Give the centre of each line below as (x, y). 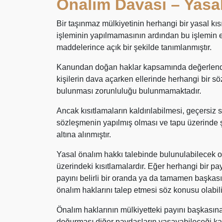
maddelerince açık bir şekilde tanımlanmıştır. (134, 47)
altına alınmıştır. (84, 135)
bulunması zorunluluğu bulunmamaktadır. (129, 91)
